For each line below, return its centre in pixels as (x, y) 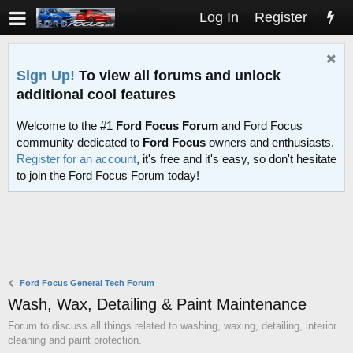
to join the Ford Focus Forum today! (108, 176)
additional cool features (96, 94)
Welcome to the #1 (66, 126)
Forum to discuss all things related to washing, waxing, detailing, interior (172, 326)
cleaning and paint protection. (75, 340)
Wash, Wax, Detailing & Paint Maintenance (157, 305)
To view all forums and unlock (178, 75)
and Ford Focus (260, 126)
